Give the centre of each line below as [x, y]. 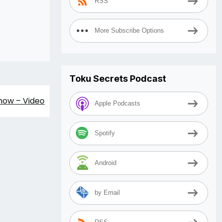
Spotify [105, 133]
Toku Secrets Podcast [118, 79]
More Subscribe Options [129, 31]
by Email [107, 193]
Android [106, 163]
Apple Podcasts [117, 104]
